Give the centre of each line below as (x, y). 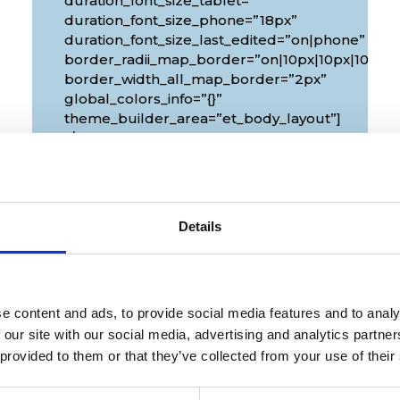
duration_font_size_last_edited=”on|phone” (214, 39)
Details (200, 226)
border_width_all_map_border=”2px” (195, 79)
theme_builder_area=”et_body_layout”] (202, 118)
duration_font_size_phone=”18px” (180, 20)
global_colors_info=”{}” (143, 98)
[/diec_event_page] (130, 137)
